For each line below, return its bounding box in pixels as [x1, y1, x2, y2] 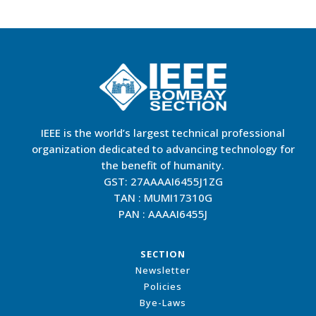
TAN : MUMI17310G [114, 190, 212, 205]
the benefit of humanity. [102, 158, 224, 173]
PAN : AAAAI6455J [119, 207, 207, 221]
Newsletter [135, 264, 190, 277]
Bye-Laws [140, 296, 186, 310]
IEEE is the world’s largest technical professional [41, 126, 285, 140]
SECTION [140, 248, 186, 261]
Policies [144, 280, 182, 293]
